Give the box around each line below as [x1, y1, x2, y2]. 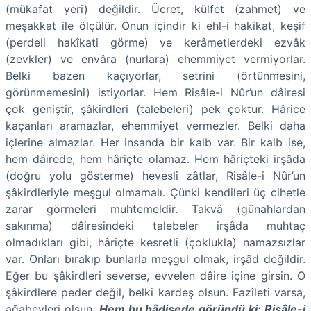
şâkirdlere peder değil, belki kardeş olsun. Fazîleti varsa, [6, 285, 305, 299]
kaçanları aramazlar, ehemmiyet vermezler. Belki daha [6, 118, 305, 133]
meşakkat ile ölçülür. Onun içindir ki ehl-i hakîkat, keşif [6, 18, 305, 33]
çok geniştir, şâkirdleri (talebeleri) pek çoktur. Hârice [6, 101, 305, 116]
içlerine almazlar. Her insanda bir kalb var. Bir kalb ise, [6, 135, 305, 149]
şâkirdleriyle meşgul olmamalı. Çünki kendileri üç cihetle [6, 185, 305, 199]
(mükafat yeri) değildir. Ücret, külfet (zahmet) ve [6, 1, 305, 16]
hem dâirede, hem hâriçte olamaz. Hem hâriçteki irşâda [6, 151, 305, 166]
